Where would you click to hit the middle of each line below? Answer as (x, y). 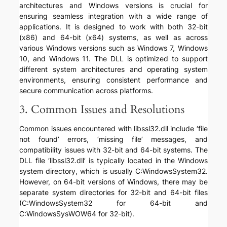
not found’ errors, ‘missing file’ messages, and (113, 139)
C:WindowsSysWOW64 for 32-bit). (77, 214)
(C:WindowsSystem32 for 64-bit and (113, 203)
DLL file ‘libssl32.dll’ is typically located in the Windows (113, 161)
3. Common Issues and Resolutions (102, 110)
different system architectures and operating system (113, 69)
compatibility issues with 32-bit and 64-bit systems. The (113, 150)
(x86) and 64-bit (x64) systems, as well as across (113, 37)
